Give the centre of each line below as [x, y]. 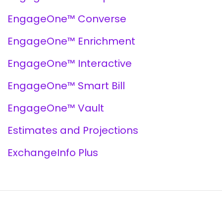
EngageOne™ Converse [67, 19]
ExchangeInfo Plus [53, 153]
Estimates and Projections [73, 130]
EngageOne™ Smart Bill [66, 86]
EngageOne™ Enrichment [71, 41]
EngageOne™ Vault [55, 108]
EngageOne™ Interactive [69, 63]
